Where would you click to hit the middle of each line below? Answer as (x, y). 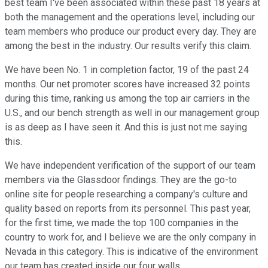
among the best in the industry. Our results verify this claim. (128, 46)
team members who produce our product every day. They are (131, 32)
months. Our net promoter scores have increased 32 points (127, 84)
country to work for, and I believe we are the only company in (130, 237)
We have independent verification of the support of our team (130, 166)
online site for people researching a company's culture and (126, 194)
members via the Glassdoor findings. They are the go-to (121, 180)
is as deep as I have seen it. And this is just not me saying (126, 127)
